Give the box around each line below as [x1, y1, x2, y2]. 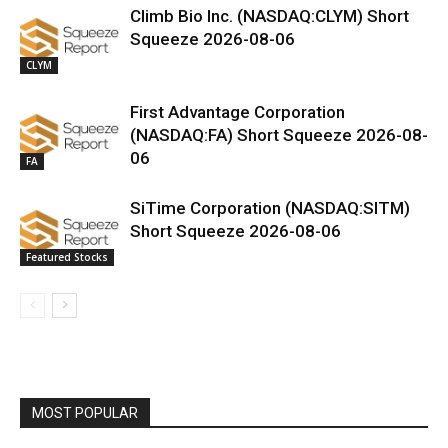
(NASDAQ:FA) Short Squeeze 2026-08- [130, 124, 428, 145]
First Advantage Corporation [130, 101, 345, 122]
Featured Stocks [26, 249, 108, 264]
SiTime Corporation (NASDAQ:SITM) [130, 197, 410, 218]
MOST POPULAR [32, 404, 138, 421]
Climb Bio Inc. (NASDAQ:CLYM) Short [130, 5, 409, 26]
